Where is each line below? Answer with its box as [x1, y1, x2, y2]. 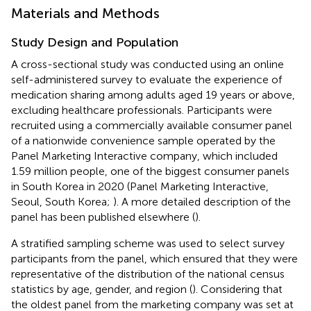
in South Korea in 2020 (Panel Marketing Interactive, [11, 179, 269, 193]
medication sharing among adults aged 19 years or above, [11, 87, 295, 101]
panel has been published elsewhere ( [11, 210, 195, 224]
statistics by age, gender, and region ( [11, 282, 192, 296]
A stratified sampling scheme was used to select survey [11, 236, 285, 250]
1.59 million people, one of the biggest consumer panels [11, 164, 289, 178]
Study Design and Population [11, 34, 178, 50]
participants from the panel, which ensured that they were [11, 251, 298, 265]
